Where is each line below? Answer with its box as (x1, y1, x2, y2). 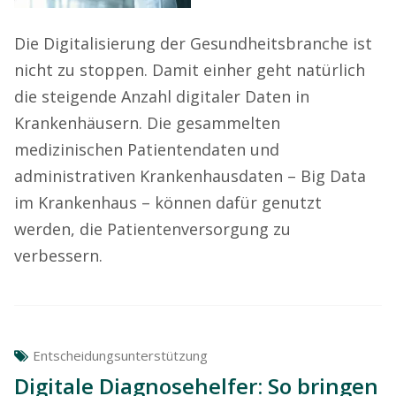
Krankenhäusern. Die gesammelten (14, 111, 280, 133)
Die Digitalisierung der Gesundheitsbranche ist (14, 32, 372, 54)
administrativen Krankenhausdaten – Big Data (14, 164, 366, 187)
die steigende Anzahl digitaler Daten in (14, 85, 309, 107)
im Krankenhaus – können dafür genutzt (14, 191, 322, 213)
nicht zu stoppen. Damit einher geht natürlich (14, 58, 365, 80)
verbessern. (14, 244, 103, 266)
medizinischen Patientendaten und (14, 138, 279, 160)
